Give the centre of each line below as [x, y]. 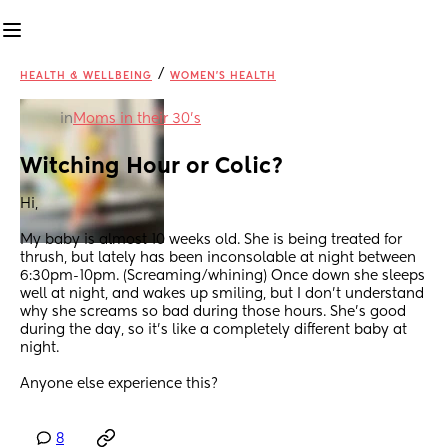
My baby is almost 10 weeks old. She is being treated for [211, 240]
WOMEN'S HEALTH [223, 76]
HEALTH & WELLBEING [86, 76]
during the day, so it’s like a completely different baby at [213, 330]
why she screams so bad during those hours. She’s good [213, 312]
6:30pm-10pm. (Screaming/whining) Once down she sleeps [222, 276]
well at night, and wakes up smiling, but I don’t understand [222, 294]
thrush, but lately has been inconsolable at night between [218, 258]
